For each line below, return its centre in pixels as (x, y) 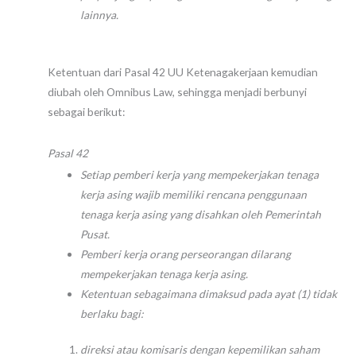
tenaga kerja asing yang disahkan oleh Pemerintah (201, 214)
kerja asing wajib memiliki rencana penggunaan (194, 194)
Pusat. (95, 234)
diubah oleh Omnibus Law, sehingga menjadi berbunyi (177, 91)
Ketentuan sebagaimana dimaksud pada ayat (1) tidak (209, 293)
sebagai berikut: (86, 111)
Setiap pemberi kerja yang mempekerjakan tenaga (200, 174)
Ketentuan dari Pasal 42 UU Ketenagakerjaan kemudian (183, 72)
